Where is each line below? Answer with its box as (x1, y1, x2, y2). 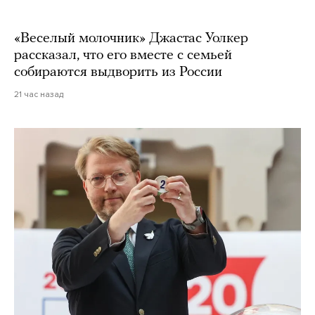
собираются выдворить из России (14, 65, 222, 79)
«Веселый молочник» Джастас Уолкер (14, 31, 248, 46)
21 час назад (14, 89, 63, 99)
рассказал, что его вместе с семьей (14, 48, 232, 63)
